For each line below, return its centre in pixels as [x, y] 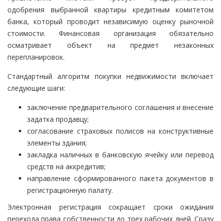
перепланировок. [36, 57]
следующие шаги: [36, 88]
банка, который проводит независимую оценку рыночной [110, 22]
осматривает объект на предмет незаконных [110, 45]
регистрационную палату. [70, 190]
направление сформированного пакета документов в [120, 179]
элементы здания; [57, 143]
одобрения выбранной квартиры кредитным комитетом [110, 10]
